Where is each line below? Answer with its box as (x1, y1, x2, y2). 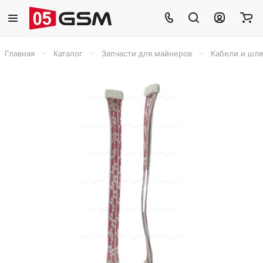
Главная (5, 49, 35, 58)
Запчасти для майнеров (102, 49, 192, 58)
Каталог (53, 49, 83, 58)
